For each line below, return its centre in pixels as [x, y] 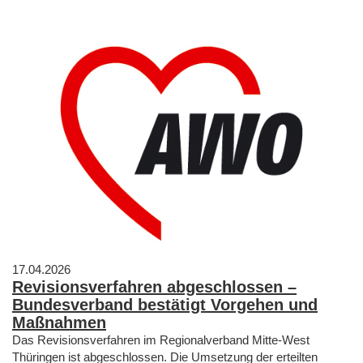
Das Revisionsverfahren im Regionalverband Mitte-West [161, 340]
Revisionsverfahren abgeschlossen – [154, 286]
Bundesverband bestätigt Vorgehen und [165, 304]
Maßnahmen [59, 322]
